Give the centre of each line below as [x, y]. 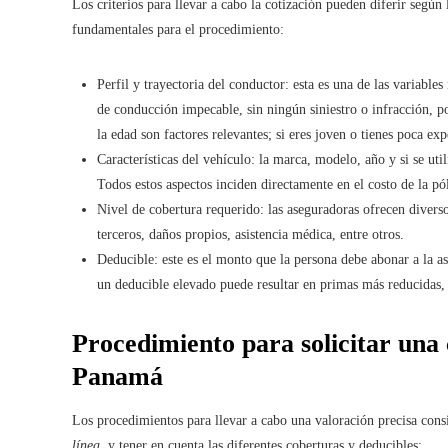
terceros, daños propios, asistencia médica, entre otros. [250, 234]
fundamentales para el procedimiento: [178, 29]
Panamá [117, 376]
